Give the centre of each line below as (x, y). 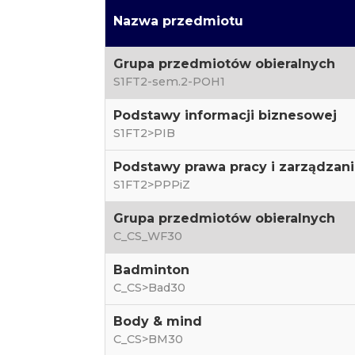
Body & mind (157, 321)
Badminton (151, 270)
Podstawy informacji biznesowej (225, 115)
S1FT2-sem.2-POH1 (169, 82)
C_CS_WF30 (147, 236)
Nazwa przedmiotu (178, 21)
